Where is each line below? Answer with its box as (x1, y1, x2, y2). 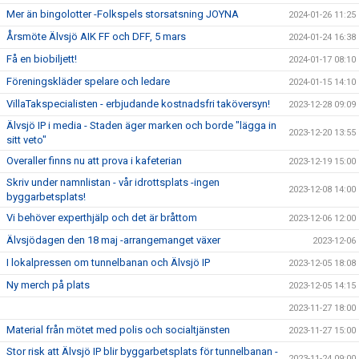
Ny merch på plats (6, 279, 90, 291)
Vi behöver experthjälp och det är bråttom (6, 212, 197, 224)
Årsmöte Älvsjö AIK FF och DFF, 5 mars (6, 30, 186, 42)
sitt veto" (6, 134, 46, 146)
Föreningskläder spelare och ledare (6, 75, 170, 87)
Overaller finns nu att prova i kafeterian (6, 155, 182, 167)
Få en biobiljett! (6, 53, 77, 65)
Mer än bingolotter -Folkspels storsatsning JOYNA (6, 8, 239, 20)
